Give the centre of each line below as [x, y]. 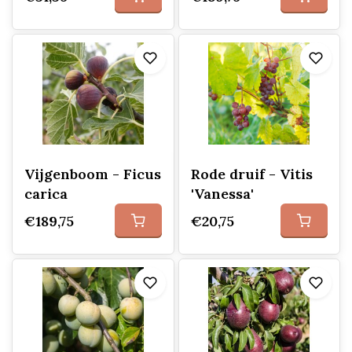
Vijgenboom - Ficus [93, 174]
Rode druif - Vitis [251, 174]
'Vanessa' [222, 194]
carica [46, 194]
